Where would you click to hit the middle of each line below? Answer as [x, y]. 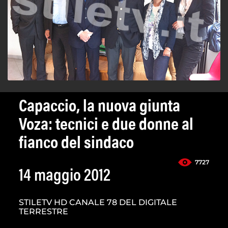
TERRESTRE [44, 212]
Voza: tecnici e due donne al [106, 126]
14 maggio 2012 [65, 177]
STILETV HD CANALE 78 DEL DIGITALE [98, 203]
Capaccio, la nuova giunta [99, 108]
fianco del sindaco [76, 144]
